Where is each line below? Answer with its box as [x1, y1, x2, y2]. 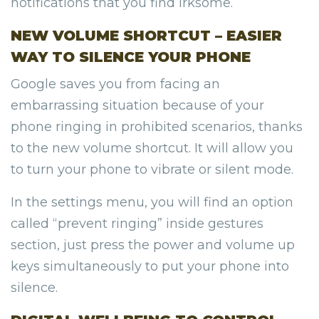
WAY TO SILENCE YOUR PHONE [11, 48, 251, 66]
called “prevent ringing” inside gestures [11, 216, 263, 232]
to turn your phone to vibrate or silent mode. [11, 162, 293, 178]
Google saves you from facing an [11, 76, 220, 93]
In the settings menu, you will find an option [11, 194, 293, 211]
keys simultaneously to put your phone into [11, 258, 289, 275]
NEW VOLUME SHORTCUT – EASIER [11, 27, 282, 45]
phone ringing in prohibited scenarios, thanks [11, 119, 303, 135]
